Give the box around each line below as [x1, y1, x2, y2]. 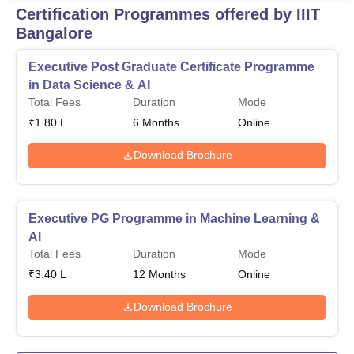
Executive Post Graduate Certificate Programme [28, 59, 314, 73]
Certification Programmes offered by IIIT [16, 5, 320, 23]
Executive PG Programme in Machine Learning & [28, 211, 320, 225]
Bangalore [16, 24, 92, 42]
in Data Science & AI [28, 77, 150, 92]
